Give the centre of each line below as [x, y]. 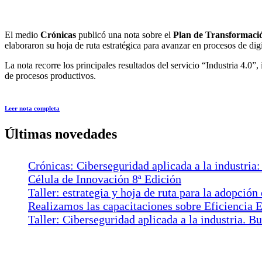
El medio [23, 35]
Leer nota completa [32, 108]
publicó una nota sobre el [125, 35]
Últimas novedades [61, 134]
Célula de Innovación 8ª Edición [105, 179]
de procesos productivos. [50, 75]
